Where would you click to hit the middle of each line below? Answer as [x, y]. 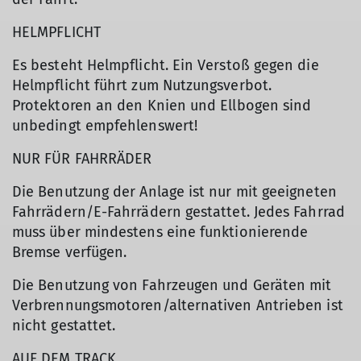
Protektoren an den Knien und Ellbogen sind [162, 106]
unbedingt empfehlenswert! [105, 126]
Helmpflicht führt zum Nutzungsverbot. [142, 86]
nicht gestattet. [64, 326]
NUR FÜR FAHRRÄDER [82, 159]
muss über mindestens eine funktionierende [160, 232]
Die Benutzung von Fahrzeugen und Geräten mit [172, 286]
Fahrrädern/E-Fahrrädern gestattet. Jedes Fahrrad [178, 212]
